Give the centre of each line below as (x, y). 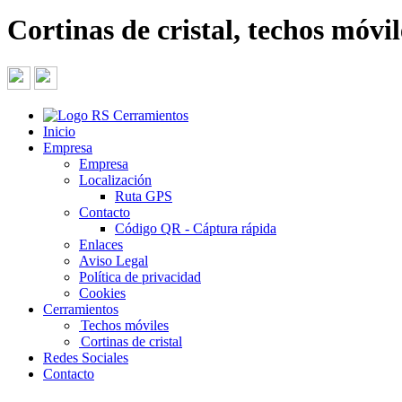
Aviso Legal (114, 260)
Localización (115, 179)
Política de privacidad (140, 276)
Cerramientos (81, 309)
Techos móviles (125, 325)
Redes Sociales (86, 357)
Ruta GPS (144, 196)
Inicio (59, 131)
